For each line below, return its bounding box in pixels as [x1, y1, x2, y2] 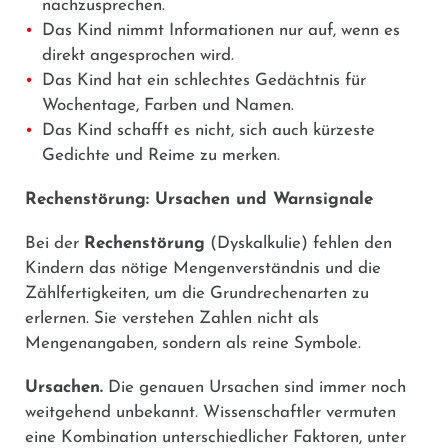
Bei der [25, 234, 84, 252]
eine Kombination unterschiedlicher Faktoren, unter [25, 428, 406, 446]
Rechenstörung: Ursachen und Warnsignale [25, 190, 373, 208]
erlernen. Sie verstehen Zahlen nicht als [25, 309, 319, 327]
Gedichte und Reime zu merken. [42, 146, 280, 164]
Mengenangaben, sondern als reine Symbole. [25, 334, 361, 352]
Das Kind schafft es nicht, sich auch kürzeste [42, 121, 375, 139]
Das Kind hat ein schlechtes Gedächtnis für [42, 71, 366, 89]
